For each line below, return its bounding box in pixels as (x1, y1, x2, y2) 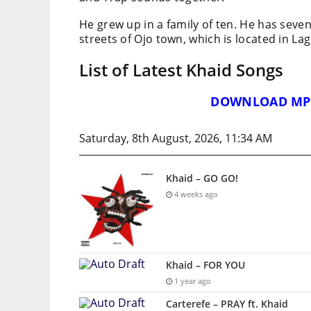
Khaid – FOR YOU (166, 258, 245, 272)
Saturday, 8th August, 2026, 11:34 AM (79, 131, 272, 146)
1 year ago (172, 276, 211, 287)
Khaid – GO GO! (166, 171, 238, 185)
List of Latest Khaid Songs (79, 58, 283, 82)
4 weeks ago (172, 189, 218, 200)
